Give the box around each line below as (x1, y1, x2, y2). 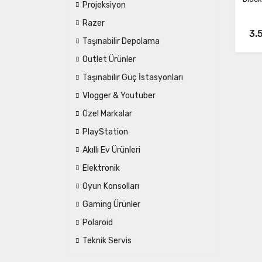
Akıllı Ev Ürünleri (82, 145, 140, 155)
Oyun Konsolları (82, 181, 139, 191)
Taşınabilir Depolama (82, 36, 160, 46)
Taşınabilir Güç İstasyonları (82, 73, 183, 82)
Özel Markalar (82, 109, 132, 119)
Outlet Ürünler (82, 54, 136, 64)
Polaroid (82, 218, 113, 227)
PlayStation (82, 127, 128, 137)
